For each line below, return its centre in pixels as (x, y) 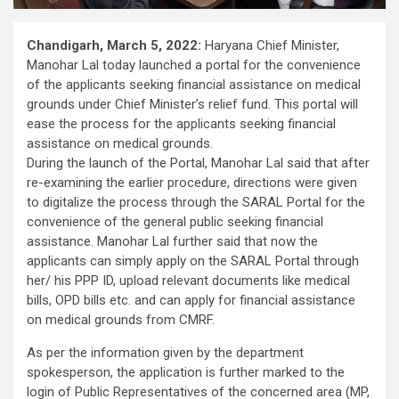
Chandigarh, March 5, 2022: (116, 46)
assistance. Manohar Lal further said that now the (172, 242)
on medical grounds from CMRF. (121, 320)
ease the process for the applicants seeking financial (181, 124)
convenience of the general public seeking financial (175, 222)
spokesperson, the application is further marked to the (186, 373)
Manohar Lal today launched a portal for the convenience (194, 65)
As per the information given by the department (165, 353)
